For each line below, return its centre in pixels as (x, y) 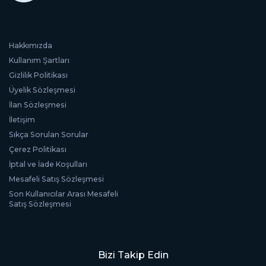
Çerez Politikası (38, 149)
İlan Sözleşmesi (38, 104)
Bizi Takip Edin (133, 255)
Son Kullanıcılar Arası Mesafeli (64, 194)
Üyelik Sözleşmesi (42, 90)
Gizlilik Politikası (38, 75)
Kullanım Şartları (39, 60)
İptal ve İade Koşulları (48, 164)
